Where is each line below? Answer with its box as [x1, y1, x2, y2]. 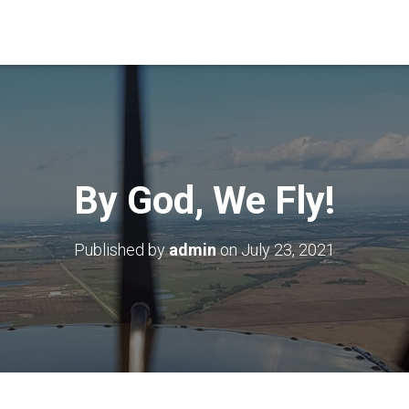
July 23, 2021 [241, 240, 335, 259]
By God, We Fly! [74, 178, 335, 223]
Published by [74, 240, 169, 259]
